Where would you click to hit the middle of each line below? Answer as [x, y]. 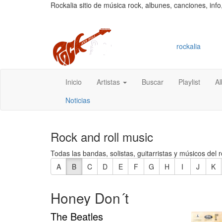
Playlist [189, 82]
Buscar [153, 82]
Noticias [78, 100]
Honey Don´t [90, 197]
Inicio [74, 82]
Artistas [109, 82]
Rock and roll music [102, 136]
